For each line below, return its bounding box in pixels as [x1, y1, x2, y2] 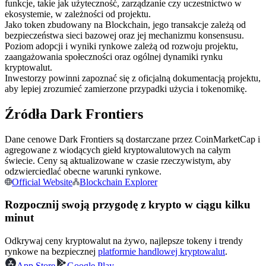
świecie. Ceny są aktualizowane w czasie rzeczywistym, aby [5, 155, 231, 166]
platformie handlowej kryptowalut [98, 246, 225, 256]
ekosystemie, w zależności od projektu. [5, 8, 151, 19]
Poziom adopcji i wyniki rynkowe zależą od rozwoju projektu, [5, 40, 238, 51]
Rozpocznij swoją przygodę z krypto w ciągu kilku [5, 198, 251, 211]
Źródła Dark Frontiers [5, 106, 143, 122]
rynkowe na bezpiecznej [5, 246, 98, 256]
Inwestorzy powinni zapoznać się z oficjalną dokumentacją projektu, [5, 72, 261, 83]
